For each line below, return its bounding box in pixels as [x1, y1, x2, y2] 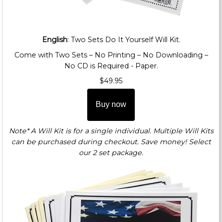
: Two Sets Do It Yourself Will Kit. [67, 35, 180, 45]
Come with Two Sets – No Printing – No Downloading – [14, 50, 208, 59]
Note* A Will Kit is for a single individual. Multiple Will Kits [8, 126, 214, 135]
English [42, 35, 67, 45]
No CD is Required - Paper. [64, 61, 158, 70]
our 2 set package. [79, 148, 143, 157]
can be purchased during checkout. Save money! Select [11, 137, 211, 146]
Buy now [96, 100, 126, 109]
